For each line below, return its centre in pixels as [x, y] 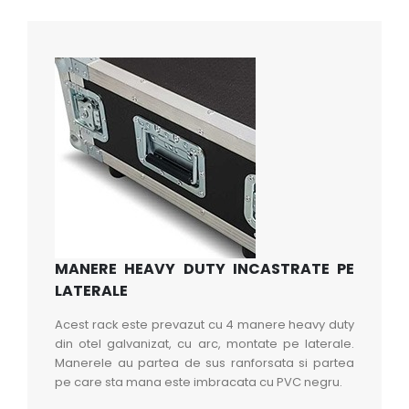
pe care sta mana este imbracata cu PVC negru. [199, 382]
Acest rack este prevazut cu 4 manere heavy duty [204, 324]
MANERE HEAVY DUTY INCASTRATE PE [204, 268]
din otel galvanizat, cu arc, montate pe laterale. [204, 343]
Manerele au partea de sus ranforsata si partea [204, 362]
